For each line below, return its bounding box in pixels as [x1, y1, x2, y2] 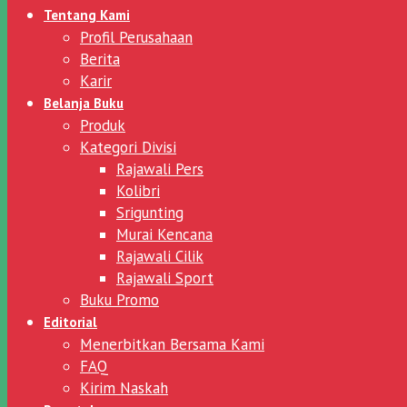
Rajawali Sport [116, 267, 213, 288]
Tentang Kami [44, 5, 130, 24]
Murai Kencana [116, 223, 213, 244]
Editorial [44, 313, 97, 331]
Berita [80, 48, 120, 69]
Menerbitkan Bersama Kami [80, 333, 264, 354]
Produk [80, 114, 125, 135]
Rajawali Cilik [116, 245, 203, 266]
